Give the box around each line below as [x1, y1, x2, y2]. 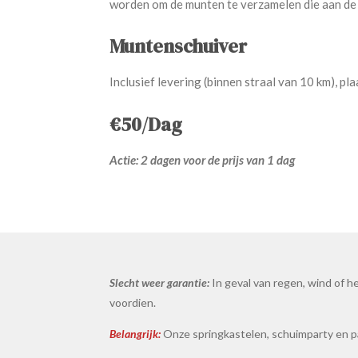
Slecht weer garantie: [109, 275, 209, 289]
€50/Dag [109, 110, 182, 137]
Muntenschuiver [109, 33, 247, 60]
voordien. [109, 295, 156, 309]
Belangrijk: [109, 326, 161, 340]
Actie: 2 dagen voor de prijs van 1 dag [109, 152, 295, 167]
